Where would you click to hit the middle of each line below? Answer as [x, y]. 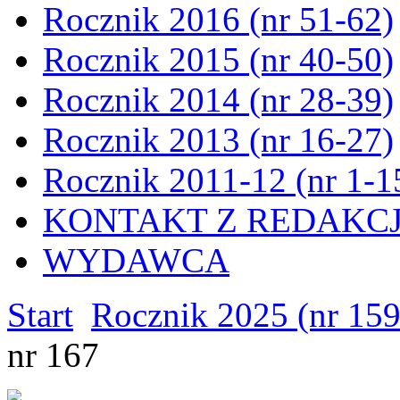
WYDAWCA [136, 260]
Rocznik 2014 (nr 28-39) [218, 100]
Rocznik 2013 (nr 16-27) [218, 140]
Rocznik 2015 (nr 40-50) [218, 59]
